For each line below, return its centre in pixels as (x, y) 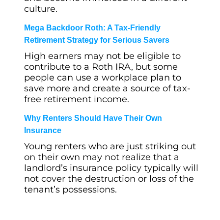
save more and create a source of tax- (107, 88)
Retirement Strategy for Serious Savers (97, 40)
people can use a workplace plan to (103, 78)
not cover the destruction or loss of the (109, 179)
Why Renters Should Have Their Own (93, 118)
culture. (41, 9)
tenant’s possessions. (70, 190)
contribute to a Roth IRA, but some (101, 67)
